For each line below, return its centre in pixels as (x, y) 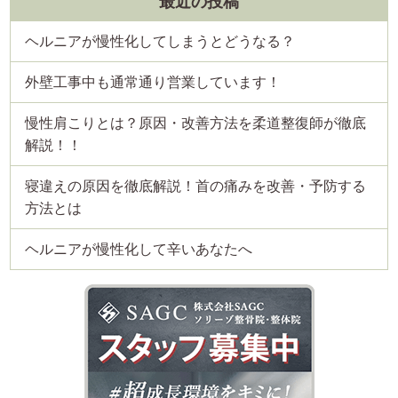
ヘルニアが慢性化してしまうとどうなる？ (160, 41)
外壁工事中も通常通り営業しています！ (153, 82)
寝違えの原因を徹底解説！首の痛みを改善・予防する (196, 186)
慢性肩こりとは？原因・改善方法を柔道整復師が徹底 (196, 123)
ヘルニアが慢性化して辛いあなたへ (139, 249)
